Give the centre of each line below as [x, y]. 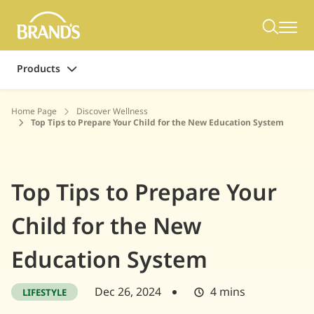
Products [39, 69]
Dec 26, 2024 [128, 292]
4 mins [228, 292]
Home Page [34, 111]
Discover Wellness [112, 111]
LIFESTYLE [45, 293]
